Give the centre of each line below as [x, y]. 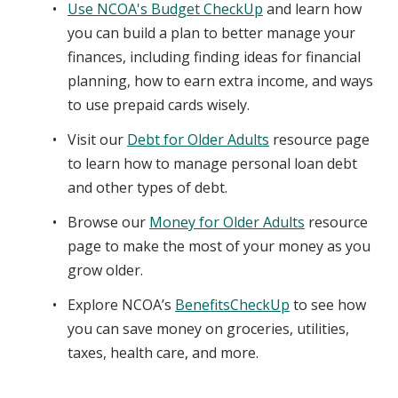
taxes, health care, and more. [163, 352]
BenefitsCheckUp [232, 304]
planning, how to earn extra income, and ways [220, 80]
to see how [328, 304]
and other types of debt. [147, 187]
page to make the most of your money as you [219, 246]
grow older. [105, 270]
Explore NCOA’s [121, 304]
